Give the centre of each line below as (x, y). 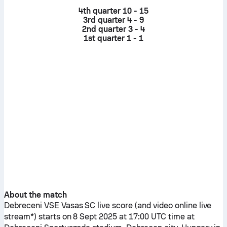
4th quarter (100, 11)
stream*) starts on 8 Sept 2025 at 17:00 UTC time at (99, 217)
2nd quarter (104, 29)
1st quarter (104, 38)
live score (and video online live (154, 205)
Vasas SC (78, 205)
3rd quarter (104, 20)
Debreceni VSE (32, 205)
